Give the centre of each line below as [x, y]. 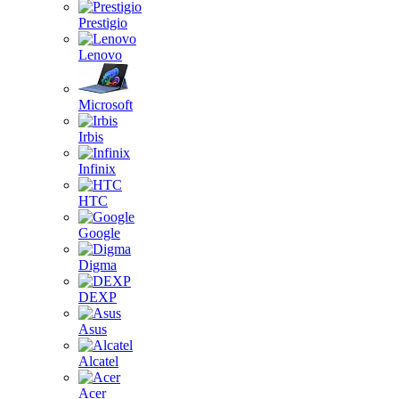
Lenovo [100, 55]
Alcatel [98, 361]
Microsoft [106, 105]
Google [99, 233]
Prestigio [103, 23]
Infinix [97, 169]
